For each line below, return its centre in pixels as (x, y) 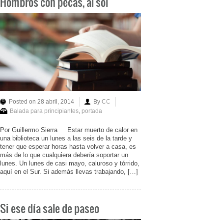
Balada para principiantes (44, 111)
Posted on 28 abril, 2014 (41, 101)
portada (92, 111)
